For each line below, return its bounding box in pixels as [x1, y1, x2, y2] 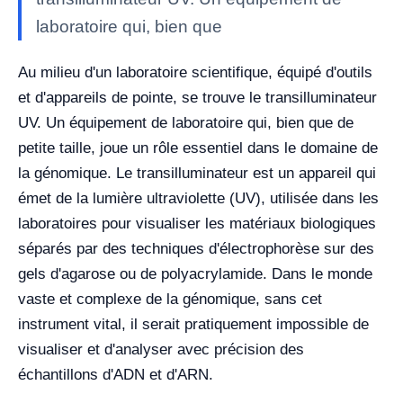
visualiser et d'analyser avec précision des [18, 340, 304, 358]
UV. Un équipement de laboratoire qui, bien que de [18, 113, 354, 131]
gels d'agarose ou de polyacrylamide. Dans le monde [18, 264, 372, 282]
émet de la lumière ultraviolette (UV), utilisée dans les [18, 189, 379, 207]
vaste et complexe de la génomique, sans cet [18, 290, 322, 308]
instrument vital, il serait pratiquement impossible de [18, 315, 369, 333]
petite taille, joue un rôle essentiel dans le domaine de [18, 139, 378, 157]
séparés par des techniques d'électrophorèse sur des [18, 239, 374, 257]
